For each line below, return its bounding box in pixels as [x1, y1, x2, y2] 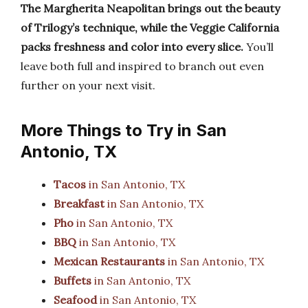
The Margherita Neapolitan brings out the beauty [21, 1, 280, 15]
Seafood [54, 293, 97, 307]
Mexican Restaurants [54, 254, 165, 268]
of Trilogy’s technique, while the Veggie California [21, 21, 279, 34]
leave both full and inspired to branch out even [21, 59, 264, 73]
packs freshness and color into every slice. [21, 40, 243, 54]
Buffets [54, 274, 91, 287]
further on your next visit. [21, 78, 155, 92]
